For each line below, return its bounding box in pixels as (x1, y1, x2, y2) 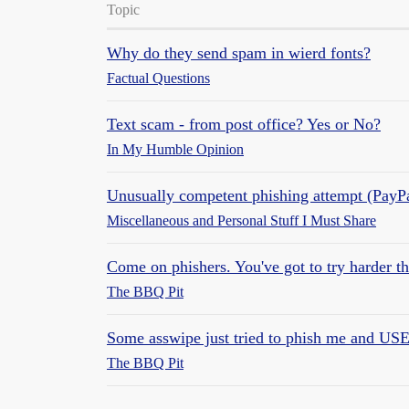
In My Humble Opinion (107, 142, 244, 158)
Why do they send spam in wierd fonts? (107, 44, 371, 63)
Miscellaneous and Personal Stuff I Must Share (107, 213, 376, 229)
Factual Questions (107, 70, 210, 87)
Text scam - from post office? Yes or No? (107, 115, 381, 134)
